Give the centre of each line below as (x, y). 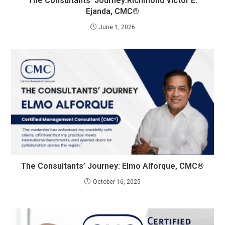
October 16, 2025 (117, 182)
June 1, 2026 (117, 27)
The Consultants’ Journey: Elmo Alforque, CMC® (113, 166)
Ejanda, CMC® (113, 12)
